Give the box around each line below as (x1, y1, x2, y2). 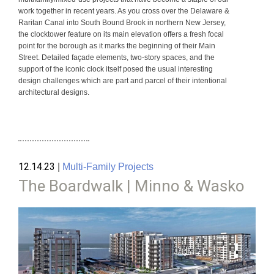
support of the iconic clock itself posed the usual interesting (18, 65, 213, 74)
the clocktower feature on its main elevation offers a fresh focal (18, 30, 224, 39)
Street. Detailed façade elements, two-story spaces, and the (18, 53, 215, 62)
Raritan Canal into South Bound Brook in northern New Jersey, (18, 18, 226, 28)
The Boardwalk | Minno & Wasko (18, 177, 245, 196)
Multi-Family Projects (62, 161, 154, 172)
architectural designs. (18, 88, 89, 97)
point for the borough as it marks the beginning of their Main (18, 42, 215, 51)
